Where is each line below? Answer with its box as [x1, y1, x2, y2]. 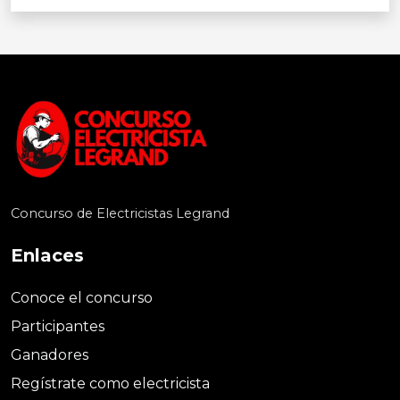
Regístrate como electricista [11, 375, 210, 392]
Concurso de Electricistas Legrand [11, 205, 229, 221]
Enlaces [11, 245, 84, 266]
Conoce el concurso [11, 289, 153, 306]
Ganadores [11, 346, 88, 363]
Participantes [11, 318, 104, 335]
